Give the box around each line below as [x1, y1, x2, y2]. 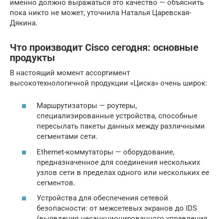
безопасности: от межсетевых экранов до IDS [37, 204, 197, 213]
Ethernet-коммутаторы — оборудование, [37, 147, 175, 156]
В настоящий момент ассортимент [10, 68, 130, 77]
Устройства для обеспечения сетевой [37, 194, 168, 203]
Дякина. [10, 18, 38, 27]
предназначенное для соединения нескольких [37, 157, 200, 167]
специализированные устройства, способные [37, 111, 197, 121]
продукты [10, 52, 55, 64]
